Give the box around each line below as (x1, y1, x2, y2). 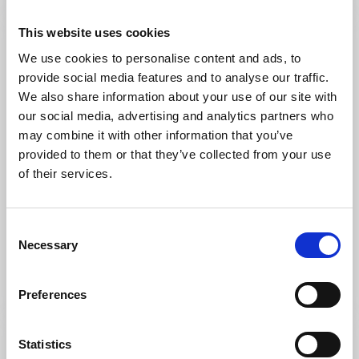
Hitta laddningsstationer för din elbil (32, 262, 228, 278)
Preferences (18, 287, 87, 301)
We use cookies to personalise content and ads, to (18, 50, 301, 65)
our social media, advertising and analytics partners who (18, 108, 333, 123)
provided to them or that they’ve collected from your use (18, 147, 331, 161)
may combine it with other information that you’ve (18, 127, 293, 142)
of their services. (18, 166, 112, 180)
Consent (6, 221, 50, 236)
